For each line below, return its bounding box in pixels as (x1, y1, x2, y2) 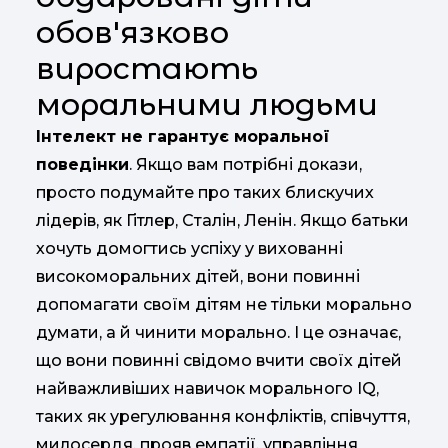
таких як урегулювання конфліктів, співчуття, (36, 407, 410, 426)
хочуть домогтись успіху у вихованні (36, 239, 343, 258)
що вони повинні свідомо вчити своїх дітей (36, 351, 402, 370)
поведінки (36, 155, 129, 174)
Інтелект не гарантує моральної (36, 127, 330, 146)
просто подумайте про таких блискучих (36, 183, 374, 202)
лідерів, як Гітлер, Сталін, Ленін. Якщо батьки (36, 211, 409, 230)
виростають (36, 50, 258, 87)
